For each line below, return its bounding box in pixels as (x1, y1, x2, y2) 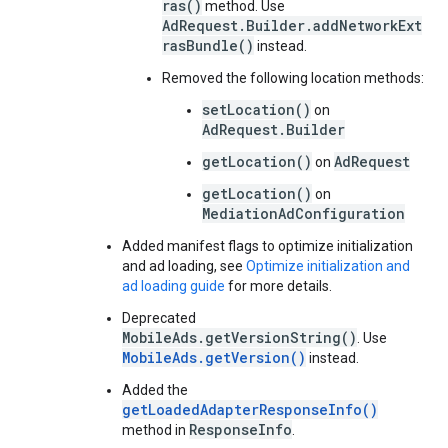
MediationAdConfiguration (202, 204, 405, 223)
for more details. (225, 278, 332, 294)
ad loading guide (122, 278, 225, 294)
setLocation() (202, 100, 311, 119)
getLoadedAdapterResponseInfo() (122, 400, 378, 419)
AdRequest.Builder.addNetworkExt (162, 16, 422, 35)
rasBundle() (162, 36, 254, 55)
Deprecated (122, 310, 196, 326)
